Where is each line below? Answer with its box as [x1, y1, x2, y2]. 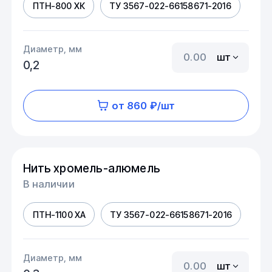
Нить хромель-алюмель [23, 161, 161, 176]
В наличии [23, 177, 75, 190]
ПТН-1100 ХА [32, 209, 86, 220]
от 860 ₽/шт [111, 99, 175, 112]
